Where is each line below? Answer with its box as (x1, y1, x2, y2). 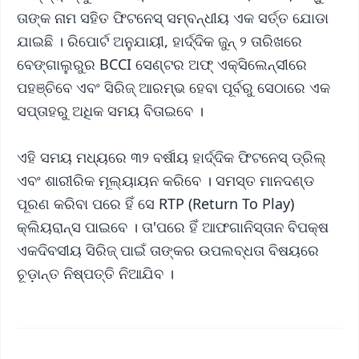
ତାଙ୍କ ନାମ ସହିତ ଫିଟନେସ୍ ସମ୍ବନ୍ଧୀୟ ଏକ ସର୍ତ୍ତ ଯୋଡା (17, 8, 329, 28)
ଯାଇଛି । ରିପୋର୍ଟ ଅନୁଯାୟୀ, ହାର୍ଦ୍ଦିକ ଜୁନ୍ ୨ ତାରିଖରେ (17, 31, 302, 51)
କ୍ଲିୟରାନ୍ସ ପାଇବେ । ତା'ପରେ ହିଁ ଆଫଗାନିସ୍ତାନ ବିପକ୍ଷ (17, 217, 329, 237)
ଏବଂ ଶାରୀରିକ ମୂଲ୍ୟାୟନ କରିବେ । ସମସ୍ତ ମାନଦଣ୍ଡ (17, 171, 314, 191)
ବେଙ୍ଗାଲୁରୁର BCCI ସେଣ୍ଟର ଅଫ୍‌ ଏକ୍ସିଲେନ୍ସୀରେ (17, 54, 307, 75)
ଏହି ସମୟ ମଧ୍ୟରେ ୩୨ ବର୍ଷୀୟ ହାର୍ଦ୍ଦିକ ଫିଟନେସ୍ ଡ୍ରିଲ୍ (17, 147, 326, 167)
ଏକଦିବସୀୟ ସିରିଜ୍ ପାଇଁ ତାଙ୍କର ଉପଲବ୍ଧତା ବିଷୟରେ (17, 240, 319, 260)
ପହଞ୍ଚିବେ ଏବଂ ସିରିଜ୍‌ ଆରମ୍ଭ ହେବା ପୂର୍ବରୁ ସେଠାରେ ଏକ (17, 78, 330, 98)
